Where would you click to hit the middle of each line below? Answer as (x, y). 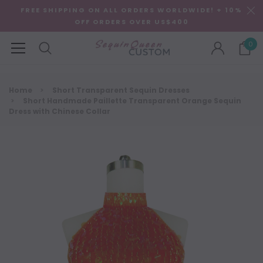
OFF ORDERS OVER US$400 (131, 22)
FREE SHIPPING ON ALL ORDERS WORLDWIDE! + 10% (131, 10)
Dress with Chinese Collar (60, 111)
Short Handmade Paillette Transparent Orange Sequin (132, 101)
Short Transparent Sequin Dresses (121, 90)
